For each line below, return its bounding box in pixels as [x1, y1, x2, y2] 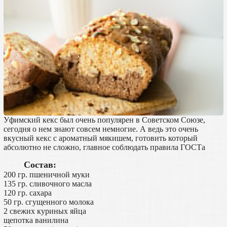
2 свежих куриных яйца [3, 207, 86, 216]
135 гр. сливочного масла [3, 179, 92, 188]
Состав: [23, 160, 56, 170]
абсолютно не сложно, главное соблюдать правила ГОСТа [3, 143, 205, 152]
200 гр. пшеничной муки [3, 170, 90, 179]
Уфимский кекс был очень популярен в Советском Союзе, [3, 116, 205, 125]
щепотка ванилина [3, 216, 68, 225]
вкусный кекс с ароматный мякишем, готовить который [3, 134, 198, 143]
